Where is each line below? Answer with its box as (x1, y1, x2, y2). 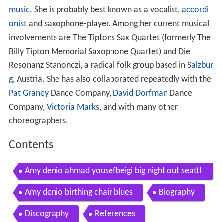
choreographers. (8, 116, 68, 126)
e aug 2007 (24, 183, 64, 193)
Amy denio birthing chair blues (24, 187, 133, 197)
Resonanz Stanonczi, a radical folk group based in (8, 61, 187, 71)
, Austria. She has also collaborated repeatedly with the (12, 75, 211, 85)
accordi (181, 5, 209, 15)
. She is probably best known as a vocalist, (29, 5, 182, 15)
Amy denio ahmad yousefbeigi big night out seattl (24, 166, 201, 176)
